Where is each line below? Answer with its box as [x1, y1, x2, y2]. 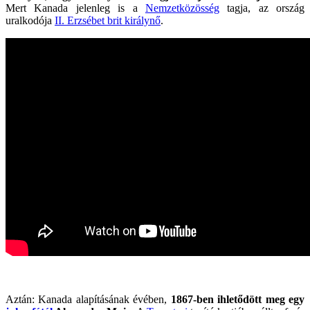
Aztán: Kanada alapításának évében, [6, 293, 171, 306]
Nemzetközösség [145, 2, 219, 15]
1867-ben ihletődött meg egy [170, 293, 305, 306]
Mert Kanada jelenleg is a [6, 2, 145, 15]
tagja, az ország [219, 2, 304, 15]
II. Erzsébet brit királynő [55, 15, 161, 27]
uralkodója [6, 15, 55, 27]
